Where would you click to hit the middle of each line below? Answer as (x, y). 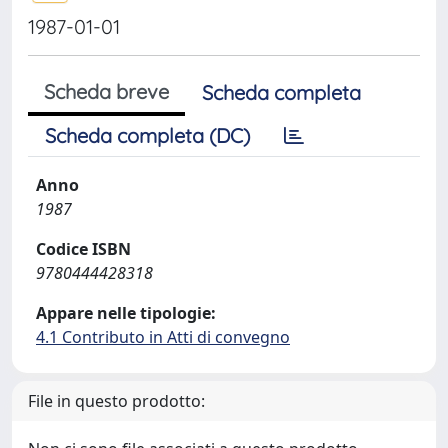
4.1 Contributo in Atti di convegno (163, 337)
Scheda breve (106, 91)
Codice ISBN (83, 249)
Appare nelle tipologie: (126, 313)
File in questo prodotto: (116, 401)
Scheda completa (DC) (147, 135)
